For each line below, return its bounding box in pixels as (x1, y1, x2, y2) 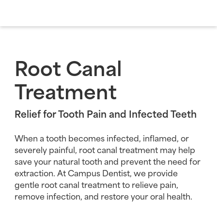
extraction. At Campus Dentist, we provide (15, 166, 178, 179)
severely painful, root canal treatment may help (15, 143, 195, 156)
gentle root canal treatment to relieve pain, (15, 178, 178, 191)
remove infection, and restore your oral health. (15, 189, 192, 202)
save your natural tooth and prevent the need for (15, 155, 201, 168)
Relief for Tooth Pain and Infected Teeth (15, 106, 197, 121)
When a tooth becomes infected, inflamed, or (15, 131, 189, 144)
